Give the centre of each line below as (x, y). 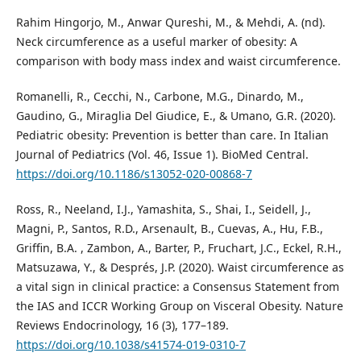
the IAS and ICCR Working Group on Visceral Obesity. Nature (179, 305)
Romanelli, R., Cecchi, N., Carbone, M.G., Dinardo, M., (160, 96)
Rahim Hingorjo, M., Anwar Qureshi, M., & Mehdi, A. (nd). (170, 22)
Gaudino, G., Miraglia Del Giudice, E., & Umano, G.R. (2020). (176, 115)
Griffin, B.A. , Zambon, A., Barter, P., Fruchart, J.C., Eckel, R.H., (178, 247)
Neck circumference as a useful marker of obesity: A (156, 41)
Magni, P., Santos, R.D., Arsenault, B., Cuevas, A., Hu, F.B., (169, 228)
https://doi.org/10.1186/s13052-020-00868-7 (134, 173)
